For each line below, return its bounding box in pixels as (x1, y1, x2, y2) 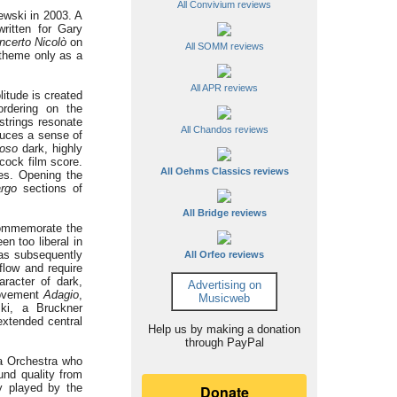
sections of (16, 182, 83, 195)
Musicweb (198, 292, 250, 305)
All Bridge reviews (182, 207, 267, 218)
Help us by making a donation (148, 323, 300, 336)
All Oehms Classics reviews (160, 166, 289, 176)
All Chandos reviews (180, 124, 269, 135)
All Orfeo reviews (184, 249, 264, 260)
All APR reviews (191, 82, 258, 93)
